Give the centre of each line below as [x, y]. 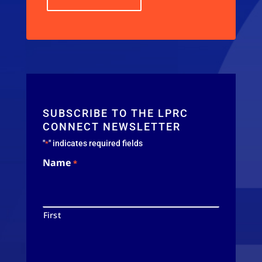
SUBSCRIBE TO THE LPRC [115, 113]
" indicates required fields [95, 143]
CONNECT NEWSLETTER [111, 127]
